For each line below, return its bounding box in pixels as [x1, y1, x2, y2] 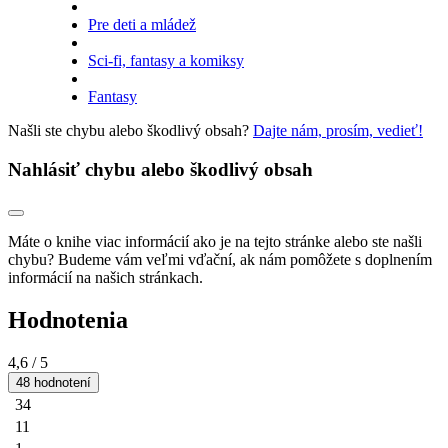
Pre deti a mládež [88, 16, 196, 33]
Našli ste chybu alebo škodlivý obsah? [8, 122, 253, 139]
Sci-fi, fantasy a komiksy [88, 52, 244, 69]
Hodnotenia [8, 307, 128, 334]
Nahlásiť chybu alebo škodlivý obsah [8, 158, 313, 180]
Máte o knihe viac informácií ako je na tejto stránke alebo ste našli [8, 233, 422, 251]
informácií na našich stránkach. [8, 269, 203, 287]
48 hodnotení [16, 375, 91, 391]
